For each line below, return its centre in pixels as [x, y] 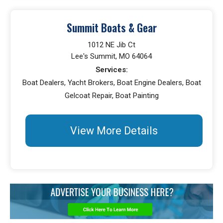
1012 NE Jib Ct [111, 45]
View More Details [114, 131]
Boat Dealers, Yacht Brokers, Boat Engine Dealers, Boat [111, 83]
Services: [111, 70]
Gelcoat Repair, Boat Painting [111, 96]
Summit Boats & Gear [111, 28]
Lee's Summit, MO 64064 [111, 56]
